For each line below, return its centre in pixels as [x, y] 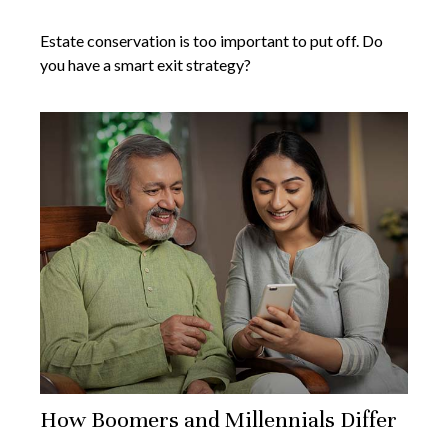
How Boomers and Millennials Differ [218, 419]
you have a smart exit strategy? [145, 64]
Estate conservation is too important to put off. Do [211, 40]
